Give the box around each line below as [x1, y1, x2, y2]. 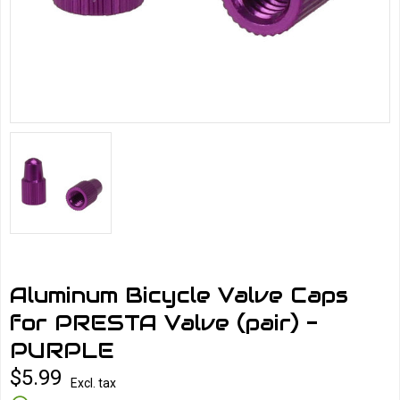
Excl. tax [71, 376, 116, 390]
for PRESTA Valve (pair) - [10, 309, 318, 337]
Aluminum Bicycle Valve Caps [10, 281, 348, 309]
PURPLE [10, 337, 114, 364]
